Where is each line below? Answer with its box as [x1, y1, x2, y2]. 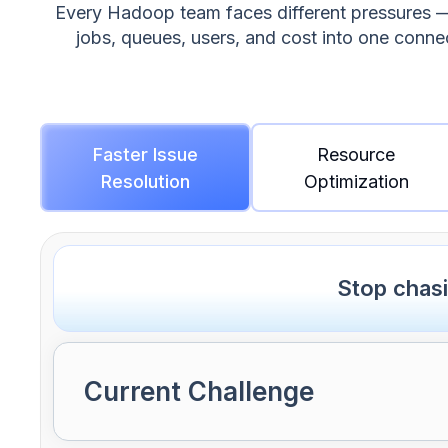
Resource [317, 143, 395, 165]
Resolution [100, 170, 190, 192]
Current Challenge [84, 376, 314, 408]
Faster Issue [92, 143, 198, 165]
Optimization [303, 170, 409, 192]
